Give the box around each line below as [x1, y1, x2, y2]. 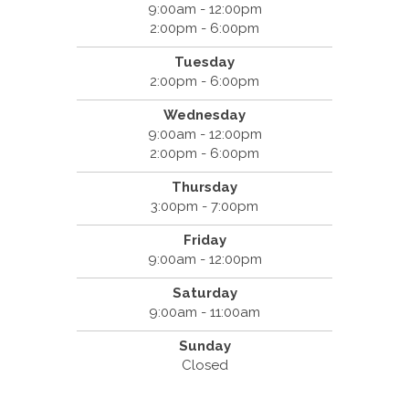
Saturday [172, 285, 237, 302]
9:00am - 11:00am [149, 304, 260, 321]
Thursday [172, 179, 237, 196]
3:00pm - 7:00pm [151, 198, 258, 215]
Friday [183, 232, 226, 249]
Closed [181, 357, 228, 374]
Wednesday [163, 107, 246, 124]
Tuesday [174, 54, 235, 71]
